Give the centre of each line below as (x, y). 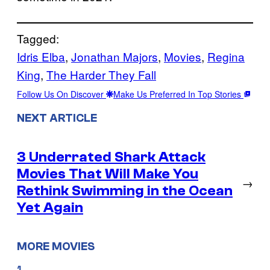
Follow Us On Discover (61, 94)
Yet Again (50, 207)
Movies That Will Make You (108, 174)
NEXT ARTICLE (57, 118)
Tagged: (38, 38)
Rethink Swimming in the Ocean (125, 190)
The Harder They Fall (101, 74)
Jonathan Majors (115, 56)
